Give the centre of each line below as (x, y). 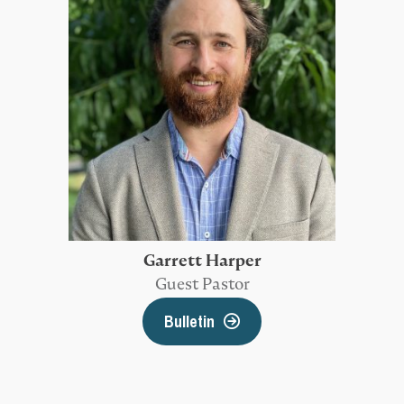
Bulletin (189, 322)
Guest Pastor (202, 284)
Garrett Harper (202, 261)
